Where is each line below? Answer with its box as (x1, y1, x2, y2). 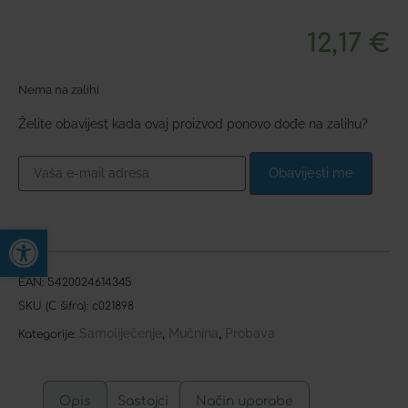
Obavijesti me (269, 164, 353, 181)
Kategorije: (18, 327, 76, 341)
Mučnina (168, 325, 219, 341)
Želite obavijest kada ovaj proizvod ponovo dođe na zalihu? (18, 116, 368, 131)
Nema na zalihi (18, 83, 99, 97)
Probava (225, 325, 275, 341)
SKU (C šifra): (18, 299, 92, 312)
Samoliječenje (79, 325, 162, 341)
